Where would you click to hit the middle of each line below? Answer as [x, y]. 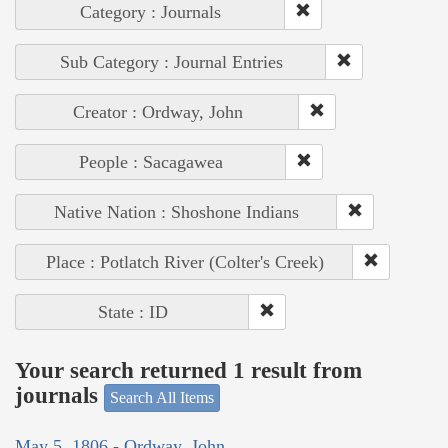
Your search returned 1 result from [188, 371]
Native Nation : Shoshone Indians [176, 211]
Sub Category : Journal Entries [171, 61]
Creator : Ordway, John [157, 111]
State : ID [132, 311]
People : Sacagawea [151, 161]
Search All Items [162, 397]
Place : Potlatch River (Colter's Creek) [184, 261]
